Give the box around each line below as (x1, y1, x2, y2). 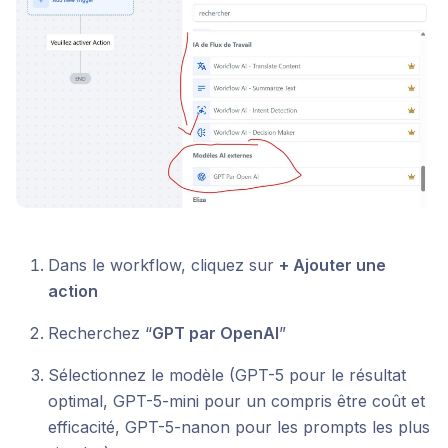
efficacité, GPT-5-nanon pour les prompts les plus (48, 416, 430, 437)
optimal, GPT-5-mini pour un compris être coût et (48, 390, 425, 411)
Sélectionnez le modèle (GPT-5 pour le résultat (48, 364, 406, 385)
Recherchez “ (48, 322, 152, 343)
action (48, 280, 98, 301)
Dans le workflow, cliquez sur (48, 254, 279, 275)
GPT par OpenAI (152, 322, 279, 343)
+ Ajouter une (279, 254, 386, 275)
